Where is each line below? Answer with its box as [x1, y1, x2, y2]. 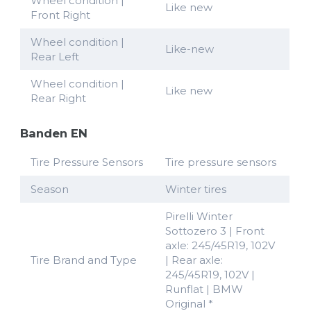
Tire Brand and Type [31, 253, 137, 267]
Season [31, 183, 69, 196]
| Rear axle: [165, 253, 223, 267]
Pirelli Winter [165, 210, 233, 224]
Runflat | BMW [165, 283, 243, 296]
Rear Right [30, 92, 86, 106]
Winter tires [165, 183, 226, 196]
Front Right [30, 8, 90, 22]
